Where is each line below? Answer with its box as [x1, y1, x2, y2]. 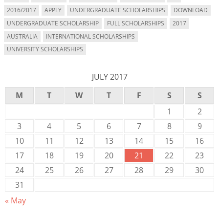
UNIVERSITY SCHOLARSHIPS [7, 44, 83, 53]
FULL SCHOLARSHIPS [107, 19, 164, 27]
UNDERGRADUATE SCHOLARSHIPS [70, 5, 165, 14]
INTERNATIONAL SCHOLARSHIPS [46, 32, 135, 41]
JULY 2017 [91, 71, 128, 82]
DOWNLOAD [174, 5, 208, 14]
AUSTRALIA [7, 32, 38, 41]
